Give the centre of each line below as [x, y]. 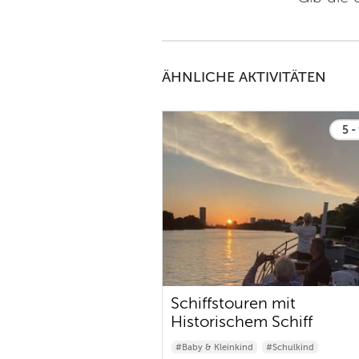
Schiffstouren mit [233, 304]
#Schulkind [290, 348]
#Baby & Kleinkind [214, 348]
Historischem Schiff [242, 322]
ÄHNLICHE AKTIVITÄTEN [244, 77]
